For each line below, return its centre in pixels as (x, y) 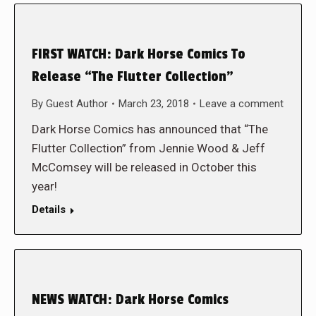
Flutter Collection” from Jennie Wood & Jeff (148, 148)
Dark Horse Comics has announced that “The (150, 129)
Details (49, 209)
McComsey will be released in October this (144, 167)
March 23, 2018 (154, 103)
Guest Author (77, 103)
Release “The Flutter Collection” (133, 77)
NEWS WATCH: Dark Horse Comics (130, 299)
